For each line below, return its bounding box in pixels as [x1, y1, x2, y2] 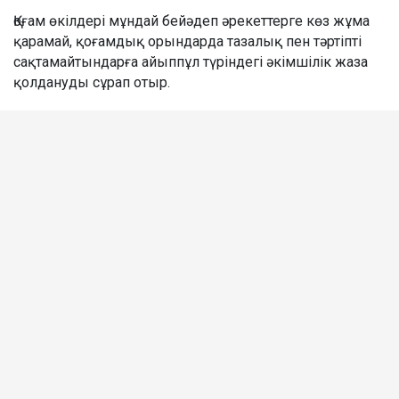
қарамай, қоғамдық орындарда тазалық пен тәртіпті [13, 32, 362, 50]
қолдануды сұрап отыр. [13, 73, 170, 91]
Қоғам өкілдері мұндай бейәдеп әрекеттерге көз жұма [13, 12, 370, 29]
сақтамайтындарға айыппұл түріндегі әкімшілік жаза [13, 53, 368, 70]
